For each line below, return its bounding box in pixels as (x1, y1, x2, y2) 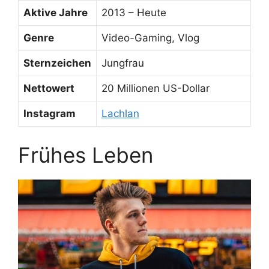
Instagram (23, 107, 76, 120)
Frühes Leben (18, 142, 153, 168)
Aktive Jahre (23, 7, 88, 19)
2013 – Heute (101, 7, 166, 19)
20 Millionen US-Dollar (101, 82, 210, 95)
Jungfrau (101, 57, 144, 70)
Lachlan (101, 107, 139, 120)
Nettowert (23, 82, 74, 95)
